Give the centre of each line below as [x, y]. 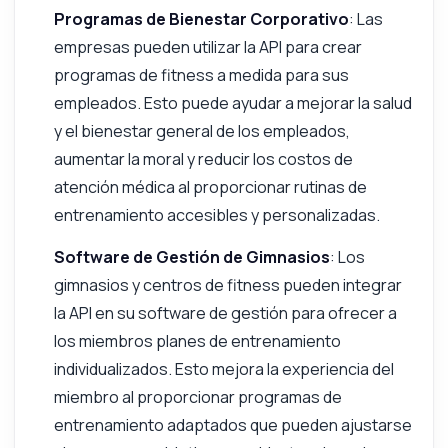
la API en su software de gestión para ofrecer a [225, 313]
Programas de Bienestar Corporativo [201, 19]
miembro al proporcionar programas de [197, 397]
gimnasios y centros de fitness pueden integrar [227, 285]
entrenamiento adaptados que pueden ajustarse [232, 425]
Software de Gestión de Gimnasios [191, 257]
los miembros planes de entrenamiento [197, 341]
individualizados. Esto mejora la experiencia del [223, 369]
